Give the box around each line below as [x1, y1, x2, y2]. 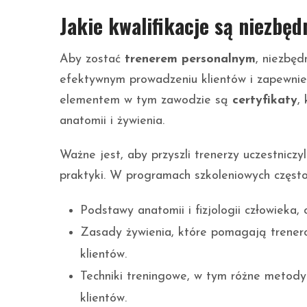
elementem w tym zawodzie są [60, 94, 232, 108]
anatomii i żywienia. [60, 114, 164, 128]
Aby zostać [60, 53, 125, 66]
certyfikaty [232, 94, 297, 108]
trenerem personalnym [125, 53, 256, 66]
